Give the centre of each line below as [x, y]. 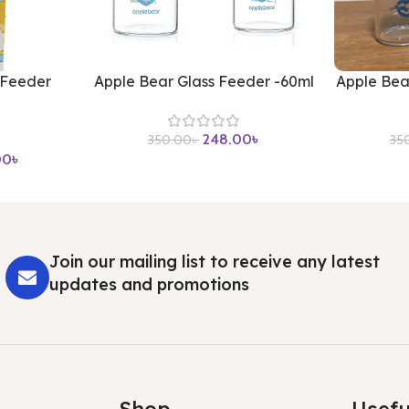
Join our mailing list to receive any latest [214, 261]
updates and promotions [149, 284]
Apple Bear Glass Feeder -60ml [204, 81]
